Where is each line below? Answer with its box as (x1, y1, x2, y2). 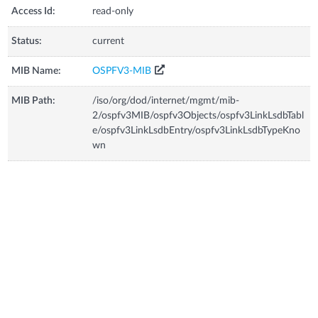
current (92, 35, 125, 46)
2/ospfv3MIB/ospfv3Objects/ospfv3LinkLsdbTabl (92, 110, 305, 121)
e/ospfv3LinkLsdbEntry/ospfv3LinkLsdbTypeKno (92, 125, 301, 136)
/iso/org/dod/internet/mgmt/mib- (92, 95, 240, 106)
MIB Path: (11, 95, 56, 106)
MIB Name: (11, 65, 62, 76)
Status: (11, 35, 43, 46)
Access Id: (11, 6, 56, 16)
